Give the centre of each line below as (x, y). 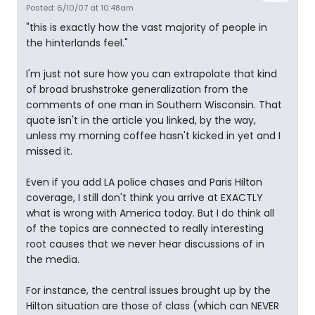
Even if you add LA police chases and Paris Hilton (144, 182)
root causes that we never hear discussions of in (145, 244)
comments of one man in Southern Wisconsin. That (154, 105)
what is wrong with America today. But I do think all (150, 213)
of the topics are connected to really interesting (145, 229)
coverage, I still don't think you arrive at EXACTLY (144, 198)
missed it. (49, 151)
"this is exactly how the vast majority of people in (147, 27)
